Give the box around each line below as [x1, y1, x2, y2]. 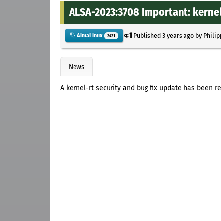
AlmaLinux [75, 32, 104, 39]
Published [131, 31, 162, 40]
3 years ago [162, 31, 194, 40]
